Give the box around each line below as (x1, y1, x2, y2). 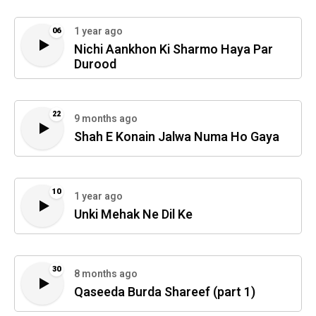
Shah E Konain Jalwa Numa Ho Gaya (74, 128, 279, 147)
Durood (74, 54, 116, 74)
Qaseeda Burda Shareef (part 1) (74, 283, 255, 303)
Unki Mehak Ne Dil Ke (74, 205, 193, 225)
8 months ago (74, 267, 138, 282)
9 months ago (74, 111, 138, 127)
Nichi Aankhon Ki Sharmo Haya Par (74, 39, 273, 59)
